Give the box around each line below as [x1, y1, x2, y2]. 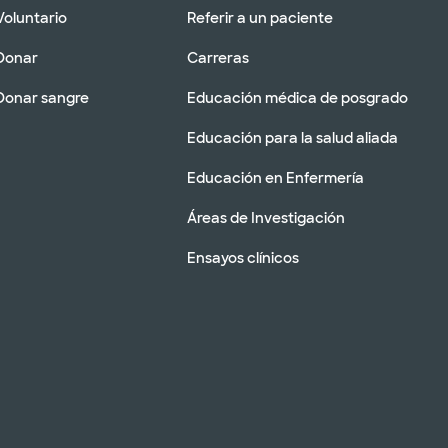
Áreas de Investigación [187, 208, 345, 227]
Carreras [187, 48, 249, 67]
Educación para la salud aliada [187, 128, 398, 147]
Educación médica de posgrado [187, 88, 408, 107]
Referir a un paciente [187, 8, 333, 27]
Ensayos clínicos [187, 248, 299, 267]
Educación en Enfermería [187, 168, 364, 187]
